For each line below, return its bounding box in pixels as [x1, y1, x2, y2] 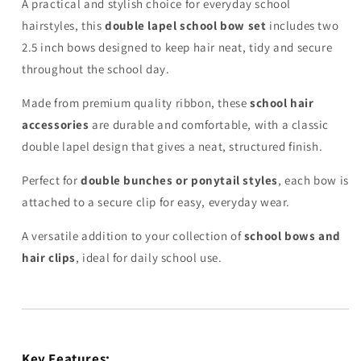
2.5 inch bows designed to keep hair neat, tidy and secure [22, 39, 333, 55]
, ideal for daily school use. [76, 250, 222, 265]
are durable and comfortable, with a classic [89, 117, 330, 132]
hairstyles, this [22, 18, 106, 33]
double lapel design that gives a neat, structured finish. [22, 139, 323, 154]
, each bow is [278, 172, 349, 188]
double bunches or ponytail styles [81, 172, 279, 188]
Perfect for [22, 172, 81, 188]
